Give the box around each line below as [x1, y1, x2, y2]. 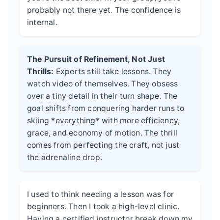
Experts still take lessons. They [54, 66, 172, 76]
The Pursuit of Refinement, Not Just [27, 54, 165, 64]
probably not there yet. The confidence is [27, 5, 181, 15]
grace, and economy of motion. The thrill [27, 128, 178, 137]
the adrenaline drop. [27, 152, 102, 162]
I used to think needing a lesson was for [27, 189, 174, 199]
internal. [27, 17, 57, 27]
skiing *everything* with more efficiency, [27, 115, 180, 125]
